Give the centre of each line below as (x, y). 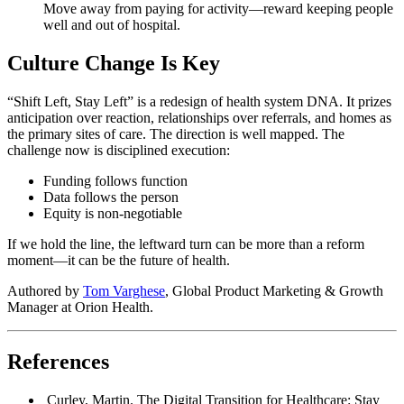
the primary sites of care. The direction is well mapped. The (176, 133)
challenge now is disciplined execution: (119, 150)
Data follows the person (111, 197)
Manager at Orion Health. (80, 307)
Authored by (45, 290)
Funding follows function (115, 180)
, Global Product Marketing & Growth (274, 290)
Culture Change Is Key (114, 63)
